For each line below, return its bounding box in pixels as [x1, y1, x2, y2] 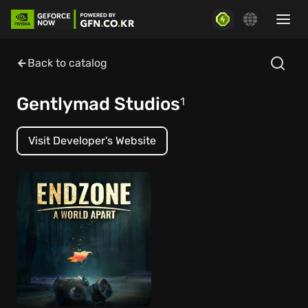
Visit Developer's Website [28, 134, 156, 147]
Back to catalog [27, 56, 107, 69]
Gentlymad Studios [16, 93, 180, 115]
